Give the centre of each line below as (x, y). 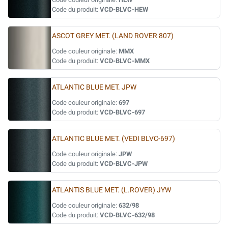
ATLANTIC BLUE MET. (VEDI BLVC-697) (113, 139)
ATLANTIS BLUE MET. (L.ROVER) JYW (111, 190)
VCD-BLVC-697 (122, 112)
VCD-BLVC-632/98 (127, 215)
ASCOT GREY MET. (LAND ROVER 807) (113, 36)
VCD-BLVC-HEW (124, 9)
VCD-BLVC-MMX (125, 61)
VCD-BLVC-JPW (124, 164)
